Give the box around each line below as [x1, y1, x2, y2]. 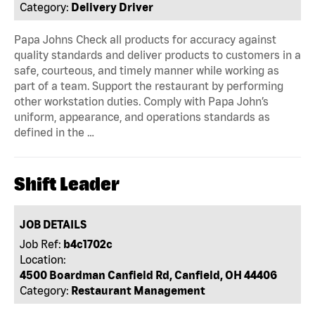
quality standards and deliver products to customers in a [14, 48, 301, 61]
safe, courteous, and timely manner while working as [14, 63, 279, 77]
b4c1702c [63, 237, 113, 250]
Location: [20, 252, 67, 266]
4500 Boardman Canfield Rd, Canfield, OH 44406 [20, 268, 278, 281]
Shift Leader [14, 173, 120, 194]
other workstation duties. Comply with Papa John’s [14, 94, 269, 108]
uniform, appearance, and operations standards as [14, 110, 270, 123]
